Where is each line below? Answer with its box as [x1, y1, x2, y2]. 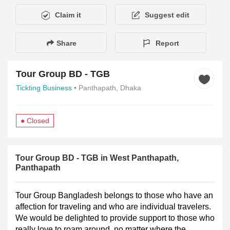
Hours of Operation [63, 156, 125, 165]
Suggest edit [145, 10, 190, 19]
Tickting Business [16, 83, 72, 92]
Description [16, 156, 53, 165]
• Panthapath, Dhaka [74, 83, 141, 92]
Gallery [201, 156, 224, 165]
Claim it [54, 10, 81, 19]
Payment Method [136, 156, 191, 165]
